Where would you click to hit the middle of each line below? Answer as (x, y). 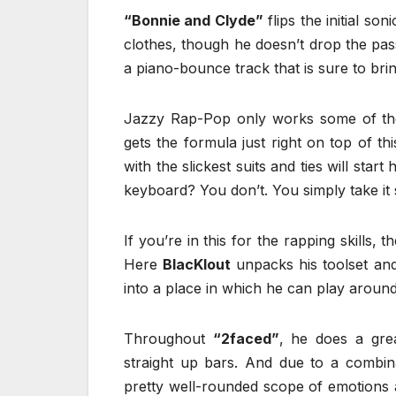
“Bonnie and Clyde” (194, 21)
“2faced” (246, 339)
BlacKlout (199, 265)
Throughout (168, 339)
